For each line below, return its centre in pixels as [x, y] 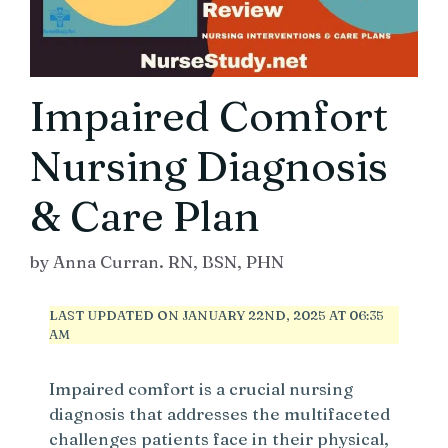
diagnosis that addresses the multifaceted [220, 414]
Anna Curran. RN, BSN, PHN [168, 262]
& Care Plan [145, 215]
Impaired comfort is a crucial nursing [201, 389]
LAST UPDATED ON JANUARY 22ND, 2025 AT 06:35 [217, 315]
